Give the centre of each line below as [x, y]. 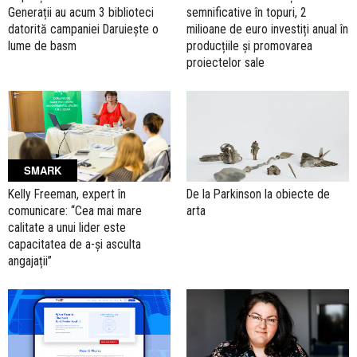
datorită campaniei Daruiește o [83, 29]
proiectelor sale [226, 62]
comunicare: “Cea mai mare [75, 211]
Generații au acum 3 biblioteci [81, 12]
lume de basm [42, 45]
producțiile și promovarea [249, 45]
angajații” [30, 261]
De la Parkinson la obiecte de [258, 194]
